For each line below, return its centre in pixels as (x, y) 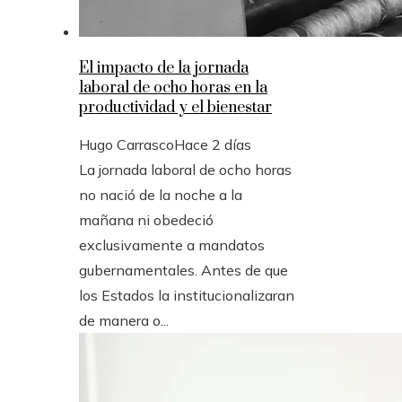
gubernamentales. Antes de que (184, 270)
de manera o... (124, 320)
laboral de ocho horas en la (173, 88)
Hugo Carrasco (127, 144)
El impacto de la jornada (164, 68)
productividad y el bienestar (175, 108)
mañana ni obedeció (146, 220)
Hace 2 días (213, 144)
